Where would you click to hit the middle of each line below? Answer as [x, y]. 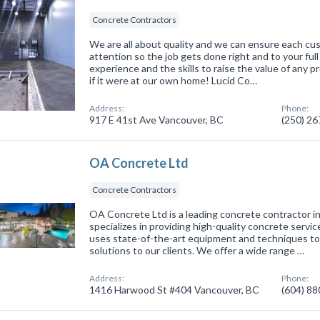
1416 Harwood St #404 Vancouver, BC [175, 289]
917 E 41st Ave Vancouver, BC [157, 119]
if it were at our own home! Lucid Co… [174, 80]
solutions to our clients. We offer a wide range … [197, 250]
